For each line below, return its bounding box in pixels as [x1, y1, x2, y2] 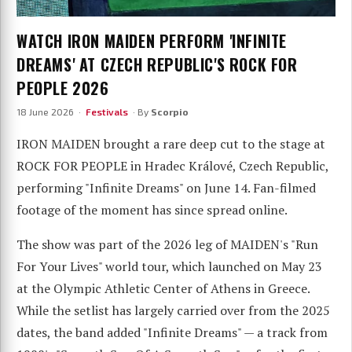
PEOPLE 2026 [16, 76, 109, 101]
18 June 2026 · [16, 106, 86, 118]
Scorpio [151, 106, 189, 118]
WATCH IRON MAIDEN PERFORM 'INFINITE [16, 29, 288, 53]
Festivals [86, 106, 128, 118]
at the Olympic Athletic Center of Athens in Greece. [16, 280, 310, 298]
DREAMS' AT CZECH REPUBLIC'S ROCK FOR [16, 53, 298, 77]
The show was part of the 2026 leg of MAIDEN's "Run [16, 236, 318, 254]
